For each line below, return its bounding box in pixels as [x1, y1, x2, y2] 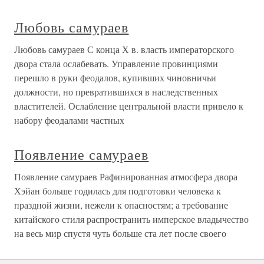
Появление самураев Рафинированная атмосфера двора [14, 170, 237, 183]
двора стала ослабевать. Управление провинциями [14, 57, 218, 70]
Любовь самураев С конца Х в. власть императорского [14, 42, 234, 55]
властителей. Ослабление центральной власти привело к [14, 99, 243, 112]
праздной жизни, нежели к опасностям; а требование [14, 198, 228, 211]
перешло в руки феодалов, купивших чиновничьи [14, 71, 216, 84]
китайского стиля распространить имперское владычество [14, 212, 249, 225]
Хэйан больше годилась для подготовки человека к [14, 184, 221, 197]
